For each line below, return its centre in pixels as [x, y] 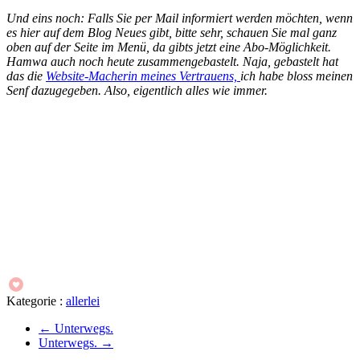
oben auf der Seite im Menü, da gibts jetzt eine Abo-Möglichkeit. [169, 47]
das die [26, 76]
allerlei [83, 301]
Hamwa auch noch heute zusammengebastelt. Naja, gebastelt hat [172, 61]
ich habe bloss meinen [297, 76]
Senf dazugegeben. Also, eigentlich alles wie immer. [137, 90]
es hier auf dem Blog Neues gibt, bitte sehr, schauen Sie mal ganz [172, 32]
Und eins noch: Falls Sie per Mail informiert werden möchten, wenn [180, 18]
